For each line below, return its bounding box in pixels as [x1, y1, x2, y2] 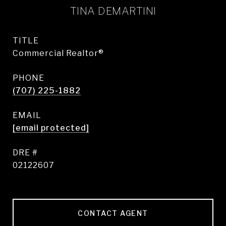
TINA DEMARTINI [70, 5, 156, 17]
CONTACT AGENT [78, 209, 148, 217]
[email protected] [13, 123, 89, 133]
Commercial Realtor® [13, 48, 104, 58]
